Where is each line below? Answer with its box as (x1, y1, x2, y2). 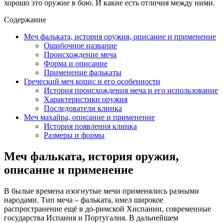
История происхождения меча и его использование (44, 86, 218, 95)
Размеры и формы (44, 130, 105, 139)
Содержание (4, 15, 46, 24)
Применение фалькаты (44, 68, 121, 77)
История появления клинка (44, 121, 137, 130)
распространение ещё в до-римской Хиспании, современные (4, 204, 211, 213)
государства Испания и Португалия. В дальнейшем (4, 213, 178, 222)
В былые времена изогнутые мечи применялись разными (4, 186, 199, 195)
